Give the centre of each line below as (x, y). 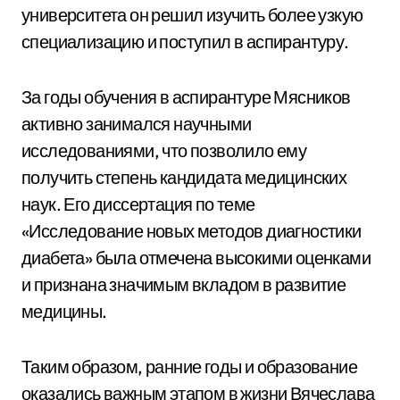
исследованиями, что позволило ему (164, 150)
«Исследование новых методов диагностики (192, 231)
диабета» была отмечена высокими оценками (196, 258)
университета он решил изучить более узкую (192, 15)
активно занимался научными (137, 124)
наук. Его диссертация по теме (138, 204)
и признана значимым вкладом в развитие (184, 284)
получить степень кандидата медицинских (184, 177)
